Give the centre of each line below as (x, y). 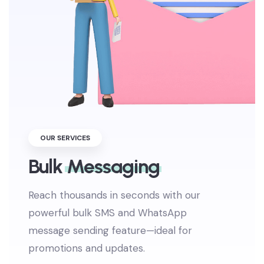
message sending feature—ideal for (110, 248)
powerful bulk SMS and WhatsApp (108, 231)
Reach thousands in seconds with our (115, 213)
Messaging (113, 184)
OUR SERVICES (65, 156)
